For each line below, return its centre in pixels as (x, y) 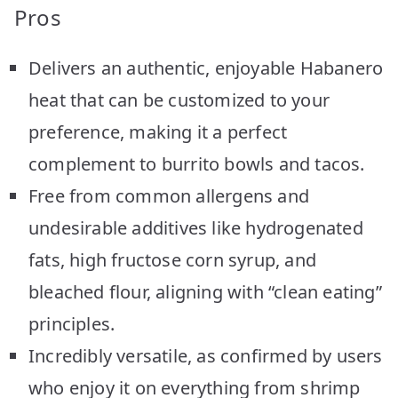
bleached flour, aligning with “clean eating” (205, 291)
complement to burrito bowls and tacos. (197, 163)
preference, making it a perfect (158, 131)
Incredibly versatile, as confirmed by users (206, 355)
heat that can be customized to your (179, 99)
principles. (72, 323)
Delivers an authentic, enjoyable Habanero (206, 68)
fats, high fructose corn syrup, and (173, 259)
